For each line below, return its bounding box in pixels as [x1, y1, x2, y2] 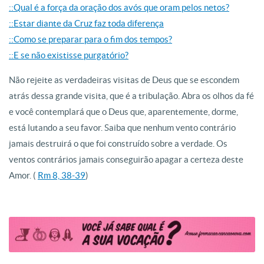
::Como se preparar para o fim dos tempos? [9, 34, 172, 44]
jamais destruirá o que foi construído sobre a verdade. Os [9, 138, 227, 148]
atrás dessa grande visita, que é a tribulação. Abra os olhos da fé [9, 91, 254, 101]
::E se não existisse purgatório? [9, 50, 128, 60]
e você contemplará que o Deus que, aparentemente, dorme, [9, 107, 238, 117]
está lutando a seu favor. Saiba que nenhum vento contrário [9, 123, 236, 133]
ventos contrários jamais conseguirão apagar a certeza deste [9, 154, 243, 164]
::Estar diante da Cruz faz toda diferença [9, 18, 164, 28]
